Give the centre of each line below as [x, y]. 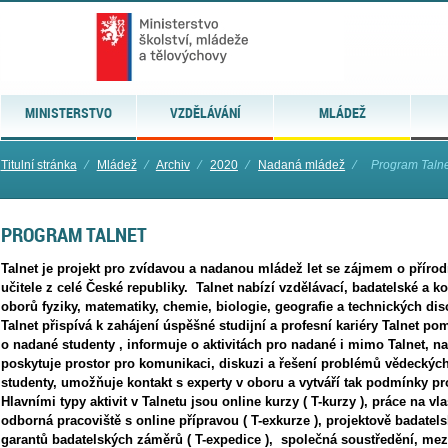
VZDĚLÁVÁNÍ [205, 112]
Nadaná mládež [302, 165]
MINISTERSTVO [68, 112]
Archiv [172, 165]
